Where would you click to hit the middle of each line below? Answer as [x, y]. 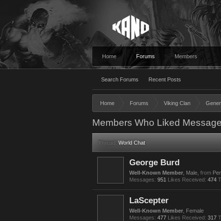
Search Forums [120, 79]
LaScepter [149, 200]
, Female [193, 211]
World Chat [132, 143]
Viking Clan [177, 103]
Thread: [108, 143]
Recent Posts [165, 79]
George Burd [154, 162]
